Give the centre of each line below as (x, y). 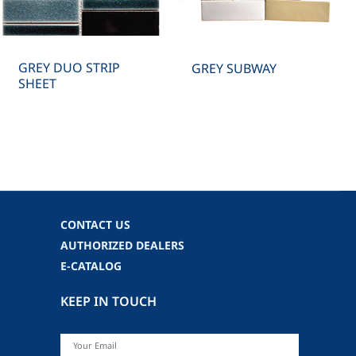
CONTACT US (95, 225)
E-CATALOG (91, 266)
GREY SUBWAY (234, 69)
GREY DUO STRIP (70, 68)
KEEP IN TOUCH (108, 302)
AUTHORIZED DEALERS (122, 246)
